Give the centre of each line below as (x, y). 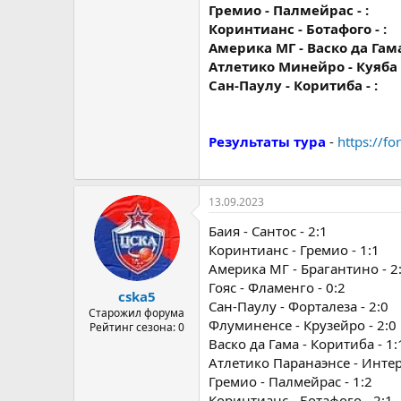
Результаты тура (267, 141)
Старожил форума (137, 313)
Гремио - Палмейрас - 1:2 (290, 381)
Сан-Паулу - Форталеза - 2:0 (299, 306)
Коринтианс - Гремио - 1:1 (294, 249)
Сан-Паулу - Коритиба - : (293, 85)
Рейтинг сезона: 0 (137, 327)
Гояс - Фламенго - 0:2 (277, 287)
